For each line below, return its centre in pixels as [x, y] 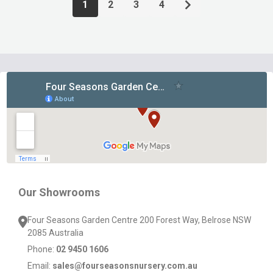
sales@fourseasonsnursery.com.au [125, 266]
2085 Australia [55, 233]
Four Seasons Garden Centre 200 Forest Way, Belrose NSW [139, 220]
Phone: [42, 249]
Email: [40, 266]
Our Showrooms [59, 192]
